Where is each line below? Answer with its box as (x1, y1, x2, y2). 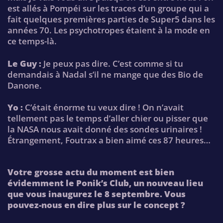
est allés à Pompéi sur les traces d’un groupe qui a (7, 2, 209, 14)
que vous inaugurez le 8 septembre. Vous (7, 188, 186, 200)
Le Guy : (7, 57, 41, 69)
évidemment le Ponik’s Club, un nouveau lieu (7, 177, 203, 189)
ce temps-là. (7, 35, 57, 47)
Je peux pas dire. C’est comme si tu (41, 57, 183, 69)
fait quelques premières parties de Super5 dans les (7, 13, 215, 25)
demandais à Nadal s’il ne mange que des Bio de (7, 68, 203, 80)
